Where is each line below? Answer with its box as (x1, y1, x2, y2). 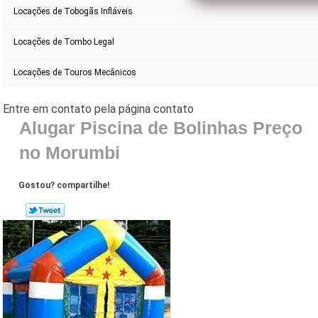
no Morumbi (18, 143, 120, 163)
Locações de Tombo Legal (13, 37, 115, 48)
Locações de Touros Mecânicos (13, 67, 137, 78)
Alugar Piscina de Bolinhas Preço (18, 118, 302, 138)
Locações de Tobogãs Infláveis (13, 6, 133, 17)
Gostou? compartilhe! (18, 180, 110, 191)
